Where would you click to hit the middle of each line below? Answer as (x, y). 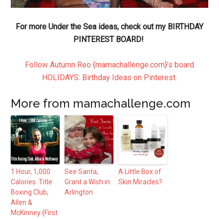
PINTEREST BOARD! (109, 40)
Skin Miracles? (141, 182)
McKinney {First (34, 213)
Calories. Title (32, 182)
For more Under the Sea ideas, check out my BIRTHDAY (109, 27)
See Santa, (82, 172)
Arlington (79, 192)
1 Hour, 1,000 (31, 172)
